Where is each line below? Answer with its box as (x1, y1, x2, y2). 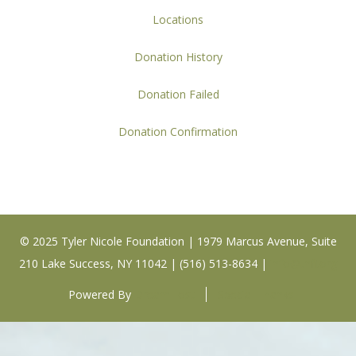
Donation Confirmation (118, 124, 238, 139)
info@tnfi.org (270, 256, 337, 271)
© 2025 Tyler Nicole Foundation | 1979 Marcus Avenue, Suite (19, 234, 337, 249)
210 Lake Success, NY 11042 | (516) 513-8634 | (19, 256, 270, 271)
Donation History (133, 49, 222, 64)
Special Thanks (217, 287, 294, 302)
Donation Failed (137, 87, 219, 102)
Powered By (68, 287, 134, 302)
